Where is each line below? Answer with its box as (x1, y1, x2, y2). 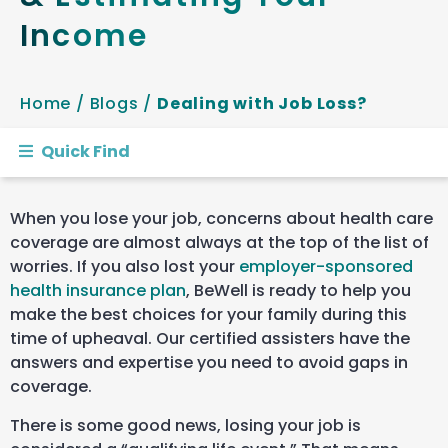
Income (20, 14, 149, 57)
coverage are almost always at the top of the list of (10, 231, 429, 255)
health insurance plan (10, 279, 186, 303)
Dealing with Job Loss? (157, 91, 367, 115)
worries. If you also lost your (10, 255, 239, 279)
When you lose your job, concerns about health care (10, 207, 433, 231)
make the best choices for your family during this (10, 303, 407, 327)
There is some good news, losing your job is (10, 413, 361, 437)
